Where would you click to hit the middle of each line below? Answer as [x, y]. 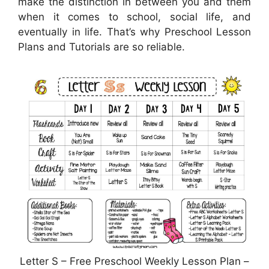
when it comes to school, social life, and [134, 17]
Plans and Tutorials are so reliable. [101, 47]
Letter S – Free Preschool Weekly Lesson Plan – [134, 261]
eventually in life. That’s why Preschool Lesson [134, 32]
